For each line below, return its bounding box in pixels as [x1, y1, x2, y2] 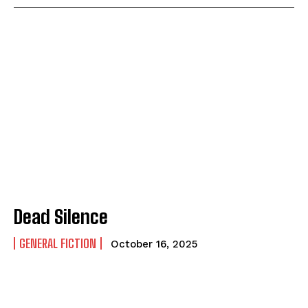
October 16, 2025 [111, 238, 197, 251]
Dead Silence [14, 205, 108, 229]
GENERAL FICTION [19, 236, 96, 252]
